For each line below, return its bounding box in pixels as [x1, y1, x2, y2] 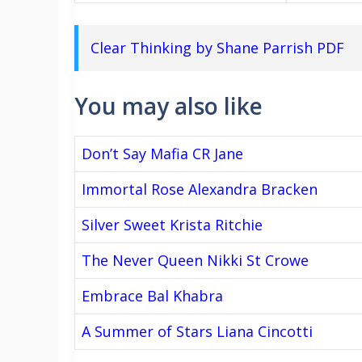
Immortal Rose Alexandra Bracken [82, 179, 318, 199]
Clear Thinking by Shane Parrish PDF [90, 37, 344, 57]
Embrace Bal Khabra [82, 285, 223, 305]
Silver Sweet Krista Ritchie [82, 214, 263, 234]
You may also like [74, 90, 263, 121]
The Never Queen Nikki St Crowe [82, 250, 309, 270]
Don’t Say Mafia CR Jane [82, 143, 243, 163]
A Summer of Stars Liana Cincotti [82, 321, 313, 341]
